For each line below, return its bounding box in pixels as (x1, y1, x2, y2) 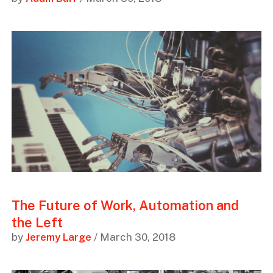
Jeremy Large (25, 231, 91, 244)
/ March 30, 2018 (91, 231, 175, 244)
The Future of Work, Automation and (11, 197, 239, 214)
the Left (11, 214, 63, 231)
